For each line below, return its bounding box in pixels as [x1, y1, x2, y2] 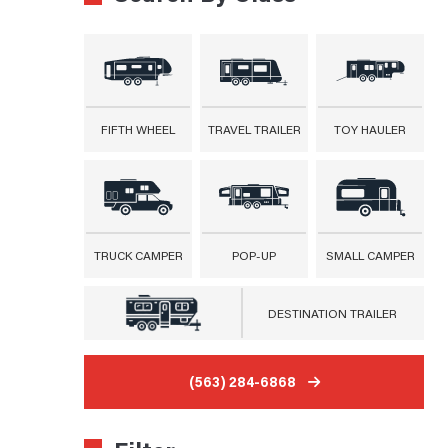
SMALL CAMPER [325, 247, 415, 263]
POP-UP [232, 247, 276, 263]
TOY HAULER [334, 121, 406, 137]
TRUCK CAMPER [93, 247, 183, 263]
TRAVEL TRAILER [207, 121, 301, 137]
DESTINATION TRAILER [268, 305, 397, 321]
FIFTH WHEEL [101, 121, 175, 137]
